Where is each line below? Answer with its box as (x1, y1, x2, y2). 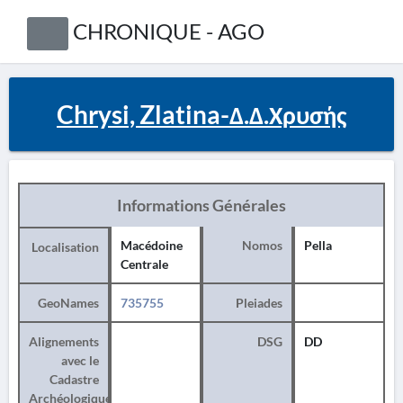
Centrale (121, 256, 168, 272)
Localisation (31, 239, 99, 255)
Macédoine (121, 237, 183, 253)
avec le (61, 353, 99, 368)
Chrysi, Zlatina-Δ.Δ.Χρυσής (57, 99, 346, 130)
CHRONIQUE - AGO (72, 18, 264, 44)
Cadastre (49, 372, 99, 387)
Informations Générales (117, 195, 286, 215)
